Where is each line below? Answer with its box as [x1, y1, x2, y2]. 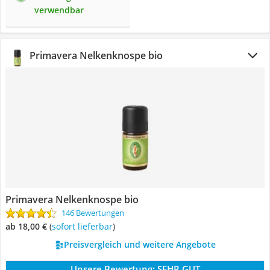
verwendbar [34, 4, 84, 16]
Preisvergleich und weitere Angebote [63, 239, 216, 250]
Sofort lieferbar [56, 221, 113, 232]
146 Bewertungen [61, 207, 124, 218]
